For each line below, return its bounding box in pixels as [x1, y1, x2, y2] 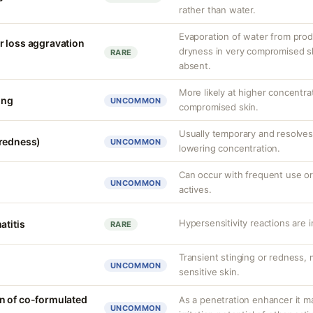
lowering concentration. [179, 143, 281, 154]
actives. [179, 184, 212, 195]
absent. [179, 60, 211, 71]
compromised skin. [179, 101, 259, 112]
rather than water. [179, 4, 256, 15]
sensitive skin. [179, 266, 240, 277]
